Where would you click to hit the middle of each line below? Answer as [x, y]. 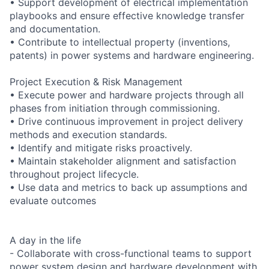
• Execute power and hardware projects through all [127, 95]
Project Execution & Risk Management [96, 81]
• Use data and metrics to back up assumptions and [128, 187]
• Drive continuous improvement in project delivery [126, 121]
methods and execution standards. [88, 134]
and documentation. [55, 29]
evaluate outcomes [53, 200]
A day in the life [45, 240]
